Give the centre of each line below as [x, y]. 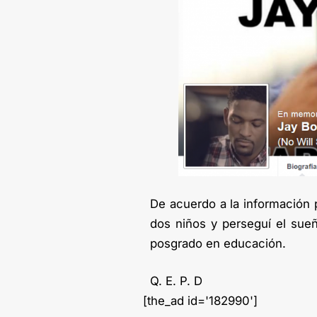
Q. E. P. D [176, 281]
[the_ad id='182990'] [200, 301]
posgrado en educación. [218, 244]
